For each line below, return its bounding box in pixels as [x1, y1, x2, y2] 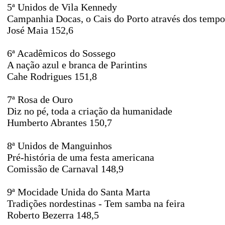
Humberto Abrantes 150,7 [7, 117, 112, 128]
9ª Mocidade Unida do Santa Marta [7, 186, 150, 197]
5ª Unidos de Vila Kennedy [7, 2, 117, 13]
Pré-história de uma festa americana [7, 152, 154, 163]
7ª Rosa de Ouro [7, 94, 73, 105]
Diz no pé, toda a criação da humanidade [7, 105, 172, 117]
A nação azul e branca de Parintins [7, 59, 147, 70]
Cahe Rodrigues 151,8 [7, 71, 97, 82]
